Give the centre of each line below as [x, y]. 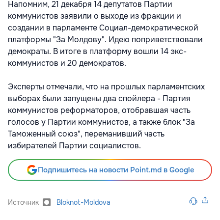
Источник [23, 203]
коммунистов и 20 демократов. [68, 63]
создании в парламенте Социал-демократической [103, 28]
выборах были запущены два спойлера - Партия [99, 99]
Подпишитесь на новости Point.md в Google [116, 170]
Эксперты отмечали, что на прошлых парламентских [106, 87]
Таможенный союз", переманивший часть [86, 134]
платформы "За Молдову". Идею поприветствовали [105, 40]
